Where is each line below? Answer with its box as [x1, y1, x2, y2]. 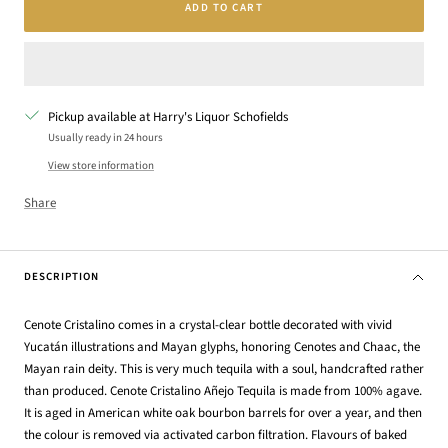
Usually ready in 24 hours [48, 129, 163, 145]
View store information [48, 157, 154, 173]
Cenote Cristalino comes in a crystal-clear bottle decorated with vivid [24, 315, 392, 334]
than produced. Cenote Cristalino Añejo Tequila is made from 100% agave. [24, 381, 422, 400]
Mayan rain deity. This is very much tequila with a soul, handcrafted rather [24, 359, 424, 378]
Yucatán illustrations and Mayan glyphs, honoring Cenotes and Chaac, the [24, 337, 420, 356]
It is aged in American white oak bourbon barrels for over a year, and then [24, 403, 422, 422]
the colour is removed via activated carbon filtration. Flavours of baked [24, 425, 407, 444]
